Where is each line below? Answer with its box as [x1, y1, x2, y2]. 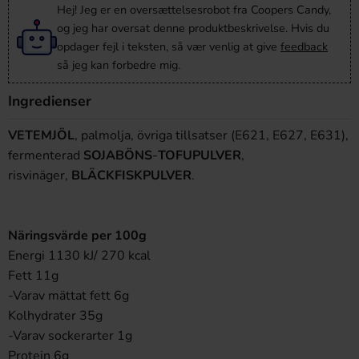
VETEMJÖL [8, 127, 75, 144]
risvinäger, [8, 167, 71, 184]
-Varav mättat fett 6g [8, 287, 130, 305]
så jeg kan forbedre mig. [57, 57, 180, 73]
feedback [280, 38, 328, 54]
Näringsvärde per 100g [8, 227, 147, 244]
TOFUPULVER [158, 147, 241, 164]
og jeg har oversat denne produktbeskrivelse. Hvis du [57, 20, 329, 36]
